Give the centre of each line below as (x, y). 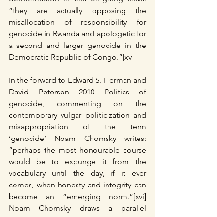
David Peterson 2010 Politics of (77, 92)
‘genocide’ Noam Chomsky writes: (77, 138)
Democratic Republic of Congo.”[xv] (71, 57)
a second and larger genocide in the (77, 45)
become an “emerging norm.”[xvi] (77, 196)
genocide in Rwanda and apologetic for (77, 33)
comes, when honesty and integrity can (77, 185)
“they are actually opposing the (77, 10)
